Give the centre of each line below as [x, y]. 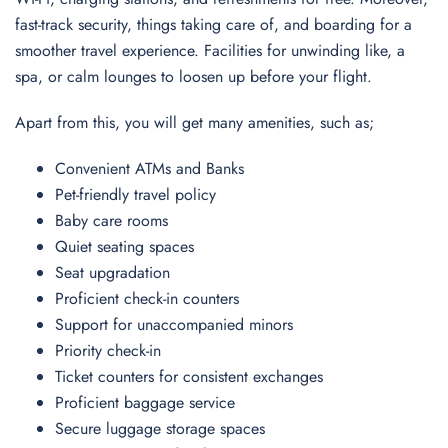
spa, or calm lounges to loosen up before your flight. [196, 76]
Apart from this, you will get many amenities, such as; [197, 122]
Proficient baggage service [150, 402]
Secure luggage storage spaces [165, 428]
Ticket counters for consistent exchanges [194, 376]
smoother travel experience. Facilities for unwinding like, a [210, 50]
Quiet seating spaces [127, 246]
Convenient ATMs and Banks [152, 168]
